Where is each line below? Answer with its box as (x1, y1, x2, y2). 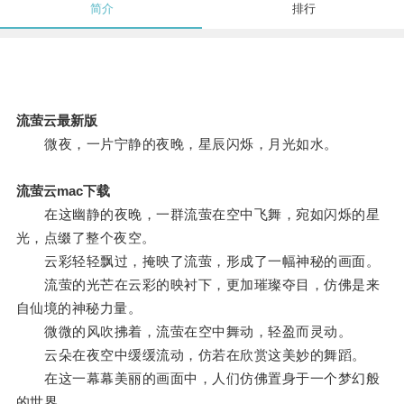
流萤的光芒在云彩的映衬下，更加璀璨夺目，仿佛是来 (15, 277, 381, 293)
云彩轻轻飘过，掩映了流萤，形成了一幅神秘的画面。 (15, 253, 381, 270)
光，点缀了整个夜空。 (15, 230, 156, 246)
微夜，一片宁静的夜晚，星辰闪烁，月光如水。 (15, 136, 338, 152)
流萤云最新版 (15, 113, 97, 129)
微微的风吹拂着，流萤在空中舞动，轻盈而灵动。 (15, 324, 353, 340)
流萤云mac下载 (15, 183, 110, 199)
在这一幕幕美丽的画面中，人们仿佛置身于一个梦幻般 (15, 371, 381, 387)
